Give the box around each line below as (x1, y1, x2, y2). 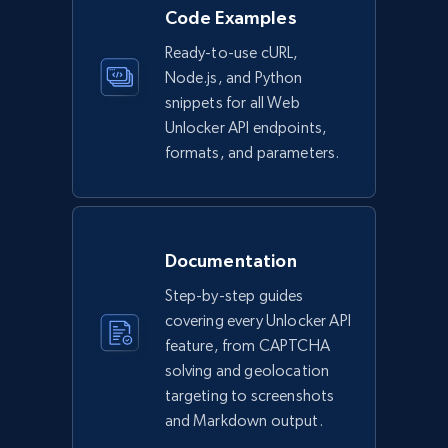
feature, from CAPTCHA (164, 336, 330, 355)
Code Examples (164, 7, 297, 28)
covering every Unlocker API (164, 311, 351, 330)
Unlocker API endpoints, (164, 118, 328, 137)
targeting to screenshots (164, 386, 335, 405)
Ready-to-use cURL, (164, 43, 299, 62)
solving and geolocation (164, 361, 330, 380)
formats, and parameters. (164, 143, 340, 162)
